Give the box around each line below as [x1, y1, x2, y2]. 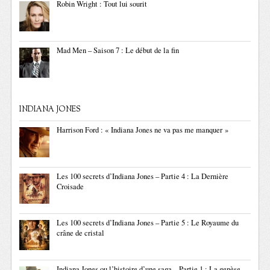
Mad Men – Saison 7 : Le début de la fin [57, 45, 180, 56]
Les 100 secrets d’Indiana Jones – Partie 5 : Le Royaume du [57, 218, 239, 228]
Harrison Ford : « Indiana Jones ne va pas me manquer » [57, 125, 229, 136]
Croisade [57, 181, 84, 192]
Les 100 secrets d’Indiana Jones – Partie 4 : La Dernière [57, 171, 229, 182]
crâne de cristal [57, 228, 105, 239]
